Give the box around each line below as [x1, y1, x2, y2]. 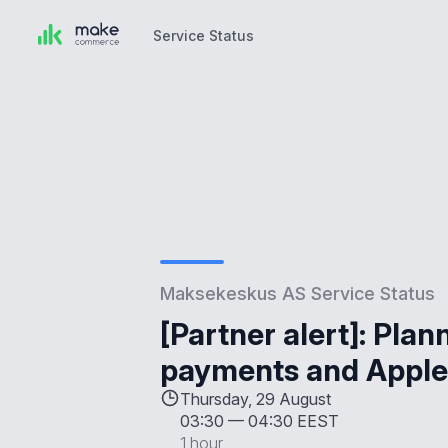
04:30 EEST [248, 411, 339, 431]
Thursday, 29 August [180, 389, 331, 409]
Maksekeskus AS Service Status [160, 283, 435, 304]
